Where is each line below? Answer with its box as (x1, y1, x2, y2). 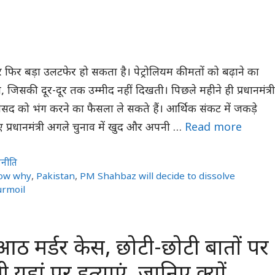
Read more (185, 120, 242, 135)
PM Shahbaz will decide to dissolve (80, 171, 236, 184)
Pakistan (36, 171, 76, 184)
